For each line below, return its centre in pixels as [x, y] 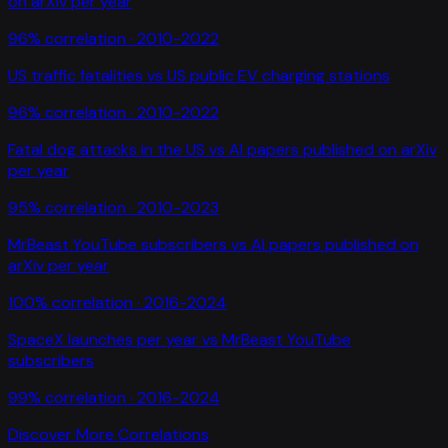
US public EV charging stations [278, 75]
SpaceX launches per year [103, 339]
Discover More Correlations [108, 434]
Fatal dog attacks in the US [106, 149]
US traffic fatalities [75, 75]
